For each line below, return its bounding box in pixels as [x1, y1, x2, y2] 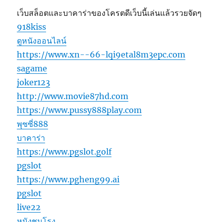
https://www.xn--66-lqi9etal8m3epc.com [17, 49, 186, 59]
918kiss [17, 21, 47, 32]
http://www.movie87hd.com [17, 91, 129, 101]
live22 [17, 202, 41, 212]
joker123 [17, 77, 51, 87]
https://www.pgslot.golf [17, 146, 112, 157]
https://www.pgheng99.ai [17, 174, 120, 184]
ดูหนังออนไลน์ [17, 35, 67, 46]
